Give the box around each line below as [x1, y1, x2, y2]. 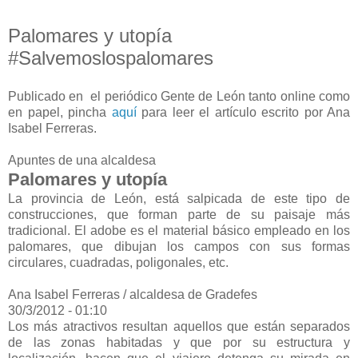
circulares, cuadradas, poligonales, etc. [8, 255, 229, 269]
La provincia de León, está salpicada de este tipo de [8, 191, 350, 205]
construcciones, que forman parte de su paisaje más [8, 207, 350, 221]
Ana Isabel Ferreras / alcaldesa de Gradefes [8, 287, 257, 301]
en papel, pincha [8, 105, 112, 119]
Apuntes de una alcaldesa [8, 153, 156, 167]
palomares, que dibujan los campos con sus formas [8, 239, 350, 253]
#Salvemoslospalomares [8, 46, 213, 69]
